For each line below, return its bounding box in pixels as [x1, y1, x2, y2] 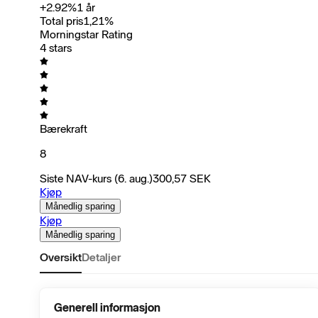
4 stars [40, 40, 72, 55]
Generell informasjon [54, 300, 160, 314]
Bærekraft [40, 121, 87, 136]
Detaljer [82, 250, 121, 264]
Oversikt [40, 250, 82, 264]
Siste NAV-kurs [40, 171, 111, 185]
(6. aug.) [114, 171, 153, 185]
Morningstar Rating [40, 27, 133, 41]
